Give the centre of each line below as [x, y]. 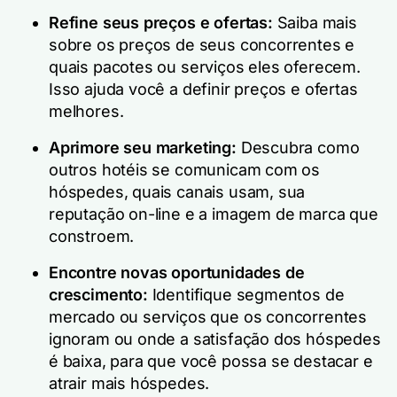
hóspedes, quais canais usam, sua [177, 192]
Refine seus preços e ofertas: [163, 23]
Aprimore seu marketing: [145, 148]
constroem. [92, 236]
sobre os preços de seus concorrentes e [202, 45]
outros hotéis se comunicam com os [185, 170]
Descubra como [300, 148]
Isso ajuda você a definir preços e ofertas [203, 89]
